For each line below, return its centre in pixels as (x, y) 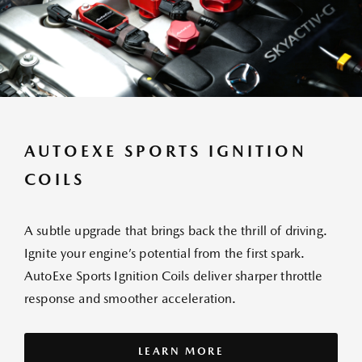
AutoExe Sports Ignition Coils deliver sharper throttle (174, 276)
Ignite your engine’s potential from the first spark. (165, 253)
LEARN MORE (181, 351)
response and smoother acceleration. (130, 299)
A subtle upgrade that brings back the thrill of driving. (176, 231)
